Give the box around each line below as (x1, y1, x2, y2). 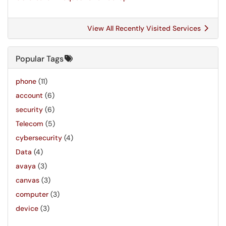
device (16, 204, 38, 213)
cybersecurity (16, 133, 62, 142)
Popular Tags (16, 53, 64, 64)
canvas (16, 176, 39, 185)
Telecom (16, 119, 43, 128)
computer (16, 190, 48, 199)
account (16, 91, 43, 100)
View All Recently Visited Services (87, 24, 203, 33)
